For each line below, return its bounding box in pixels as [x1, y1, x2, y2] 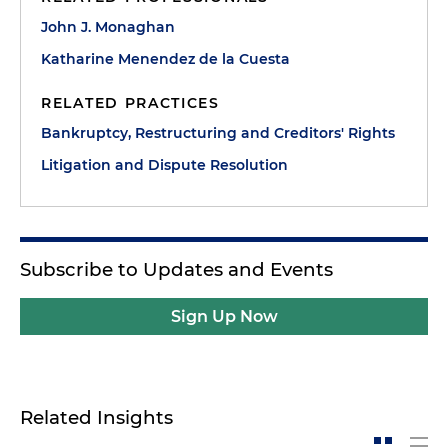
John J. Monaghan [41, 18, 175, 36]
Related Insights [20, 406, 173, 429]
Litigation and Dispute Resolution [41, 156, 288, 174]
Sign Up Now [170, 307, 278, 326]
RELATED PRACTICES [41, 94, 220, 112]
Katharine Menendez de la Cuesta [41, 50, 290, 68]
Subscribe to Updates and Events [20, 258, 333, 281]
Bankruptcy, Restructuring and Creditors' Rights [41, 124, 395, 142]
